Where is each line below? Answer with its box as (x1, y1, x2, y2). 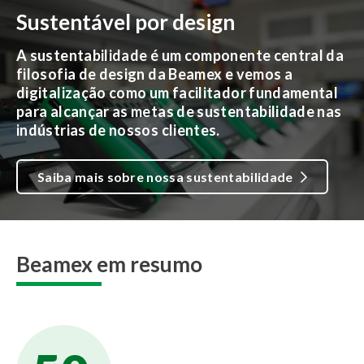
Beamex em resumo (16, 251, 202, 278)
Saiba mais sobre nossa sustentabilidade (37, 169, 293, 185)
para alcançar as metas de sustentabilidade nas (16, 102, 342, 121)
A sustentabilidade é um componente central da (16, 46, 344, 65)
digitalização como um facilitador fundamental (16, 84, 339, 102)
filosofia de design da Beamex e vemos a (16, 65, 293, 84)
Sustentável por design (16, 9, 235, 36)
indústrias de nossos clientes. (16, 121, 220, 140)
